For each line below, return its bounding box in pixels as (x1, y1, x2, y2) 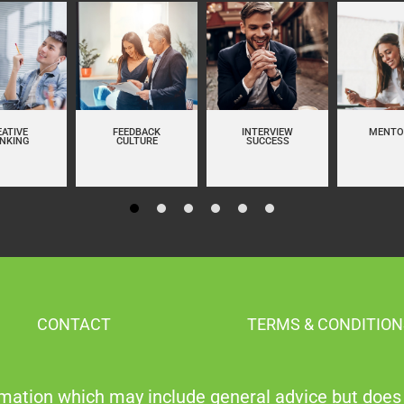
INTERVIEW (242, 126, 294, 139)
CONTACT (37, 315, 112, 335)
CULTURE (115, 135, 158, 148)
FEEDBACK (113, 126, 161, 139)
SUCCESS (245, 135, 289, 148)
